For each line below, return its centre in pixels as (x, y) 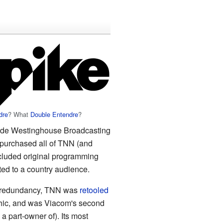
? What (19, 114)
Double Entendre (55, 114)
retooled (94, 190)
